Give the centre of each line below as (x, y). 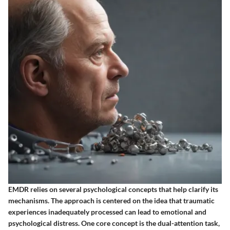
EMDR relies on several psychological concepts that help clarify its (113, 189)
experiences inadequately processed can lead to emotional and (107, 212)
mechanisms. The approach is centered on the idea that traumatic (111, 200)
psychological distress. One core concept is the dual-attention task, (114, 223)
